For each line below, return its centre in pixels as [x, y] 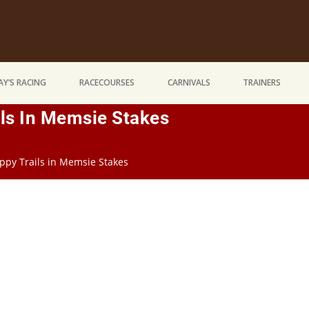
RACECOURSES [107, 83]
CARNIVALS [189, 83]
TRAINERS [262, 83]
